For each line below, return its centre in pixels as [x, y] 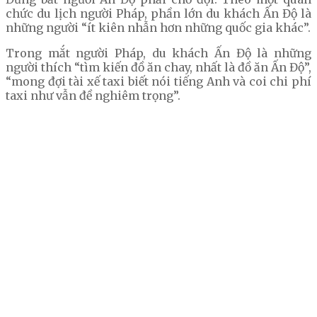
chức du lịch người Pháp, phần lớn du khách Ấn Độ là [158, 14]
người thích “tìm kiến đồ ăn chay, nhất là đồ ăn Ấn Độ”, [158, 68]
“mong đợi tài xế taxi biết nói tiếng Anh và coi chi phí [158, 82]
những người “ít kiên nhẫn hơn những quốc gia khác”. [158, 28]
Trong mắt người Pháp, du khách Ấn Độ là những [158, 53]
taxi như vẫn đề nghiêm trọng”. [93, 96]
